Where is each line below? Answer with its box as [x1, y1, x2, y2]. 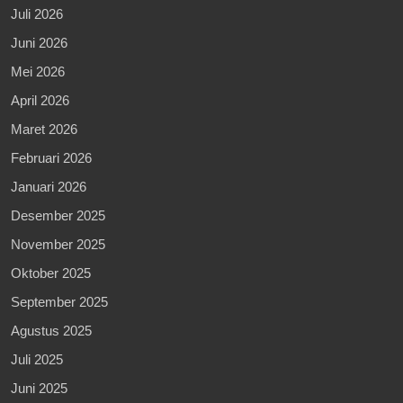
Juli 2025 [11, 351, 63, 367]
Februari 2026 [11, 149, 92, 166]
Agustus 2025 [11, 322, 92, 338]
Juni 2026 [11, 34, 67, 50]
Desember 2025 [11, 207, 105, 223]
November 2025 [11, 236, 105, 252]
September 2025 [11, 293, 108, 309]
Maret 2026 [11, 121, 77, 137]
